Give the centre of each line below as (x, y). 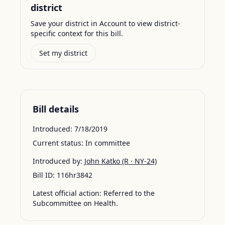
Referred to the (129, 193)
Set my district (63, 53)
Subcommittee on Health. (75, 203)
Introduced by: (58, 161)
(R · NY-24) (138, 161)
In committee (108, 143)
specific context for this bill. (77, 33)
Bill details (56, 109)
